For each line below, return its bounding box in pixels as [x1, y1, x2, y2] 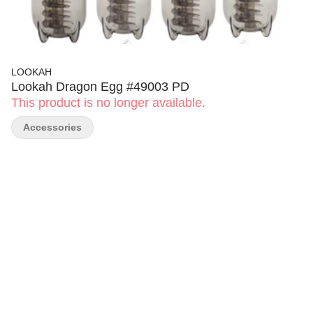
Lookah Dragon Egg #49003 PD [11, 80, 189, 94]
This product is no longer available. [11, 96, 205, 110]
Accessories [23, 122, 82, 133]
